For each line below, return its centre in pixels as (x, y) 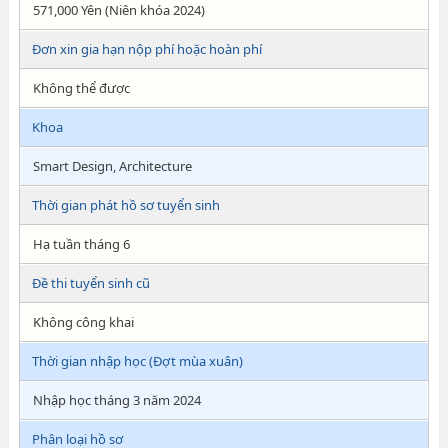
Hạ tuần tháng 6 (81, 244)
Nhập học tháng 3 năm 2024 (116, 400)
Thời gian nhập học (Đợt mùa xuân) (137, 361)
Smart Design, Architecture (112, 166)
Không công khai (83, 322)
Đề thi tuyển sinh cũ (90, 283)
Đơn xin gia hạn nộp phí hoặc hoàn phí (146, 49)
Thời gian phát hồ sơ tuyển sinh (125, 205)
